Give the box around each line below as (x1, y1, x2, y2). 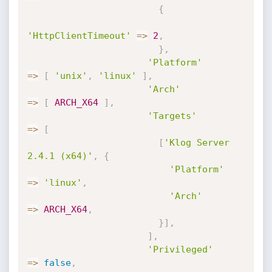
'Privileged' (147, 244, 213, 255)
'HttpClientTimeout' (27, 30, 131, 41)
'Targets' (147, 110, 197, 121)
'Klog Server (163, 137, 229, 148)
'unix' (54, 70, 87, 81)
